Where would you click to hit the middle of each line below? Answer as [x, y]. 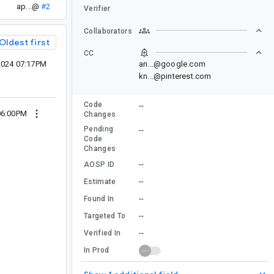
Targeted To [105, 216]
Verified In [102, 233]
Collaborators [108, 31]
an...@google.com [172, 64]
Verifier [97, 8]
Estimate [100, 181]
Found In [99, 198]
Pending [99, 129]
